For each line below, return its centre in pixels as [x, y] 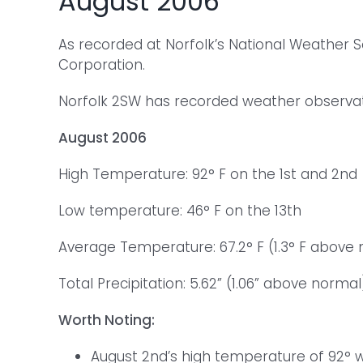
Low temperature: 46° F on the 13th [180, 211]
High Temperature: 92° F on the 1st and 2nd [208, 175]
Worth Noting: [107, 320]
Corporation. [102, 65]
